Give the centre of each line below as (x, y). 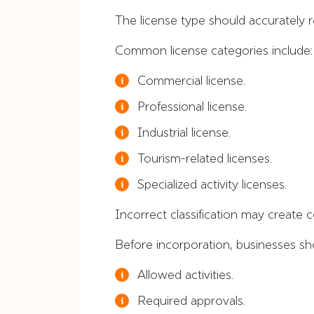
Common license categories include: (214, 50)
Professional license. (192, 106)
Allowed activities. (185, 274)
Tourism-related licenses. (205, 158)
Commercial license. (191, 80)
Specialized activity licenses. (212, 184)
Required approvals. (191, 300)
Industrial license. (184, 132)
